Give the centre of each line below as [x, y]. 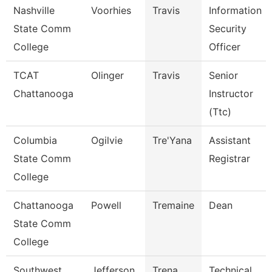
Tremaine [173, 205]
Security [228, 29]
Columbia [35, 140]
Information [235, 10]
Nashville [34, 10]
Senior [223, 75]
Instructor [231, 93]
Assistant [230, 140]
